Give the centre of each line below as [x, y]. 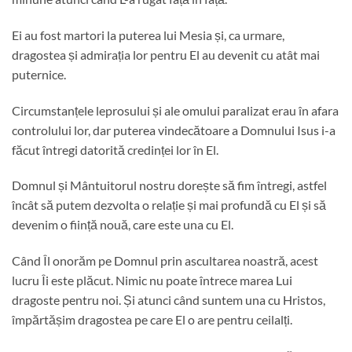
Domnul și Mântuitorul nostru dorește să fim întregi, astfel [169, 185]
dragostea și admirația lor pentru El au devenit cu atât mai [166, 54]
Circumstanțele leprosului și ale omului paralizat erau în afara [175, 110]
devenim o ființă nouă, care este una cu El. [123, 225]
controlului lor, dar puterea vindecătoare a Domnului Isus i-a [174, 130]
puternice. [39, 74]
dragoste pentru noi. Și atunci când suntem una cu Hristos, [169, 300]
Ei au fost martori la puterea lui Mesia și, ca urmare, [148, 35]
